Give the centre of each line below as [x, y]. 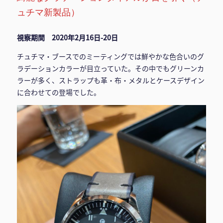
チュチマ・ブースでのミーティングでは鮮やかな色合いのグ [110, 56]
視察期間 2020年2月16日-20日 [67, 37]
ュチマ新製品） [48, 12]
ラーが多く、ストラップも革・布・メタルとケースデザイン [111, 80]
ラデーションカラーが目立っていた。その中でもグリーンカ [110, 68]
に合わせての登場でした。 [58, 92]
